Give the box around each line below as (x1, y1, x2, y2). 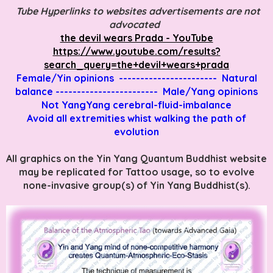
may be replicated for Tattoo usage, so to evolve (18, 165, 255, 178)
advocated (108, 18, 165, 30)
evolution (114, 125, 159, 138)
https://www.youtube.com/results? (52, 44, 221, 57)
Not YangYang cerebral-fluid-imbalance (41, 98, 232, 111)
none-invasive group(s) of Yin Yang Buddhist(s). (23, 179, 250, 191)
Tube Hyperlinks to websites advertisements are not (15, 4, 260, 17)
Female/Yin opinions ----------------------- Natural (16, 71, 257, 84)
